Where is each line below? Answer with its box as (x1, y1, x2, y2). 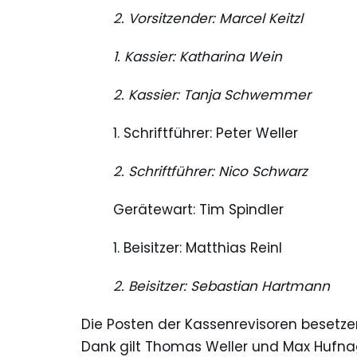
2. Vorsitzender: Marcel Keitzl (113, 9, 303, 29)
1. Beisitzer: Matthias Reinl (113, 238, 282, 258)
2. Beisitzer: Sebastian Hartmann (113, 277, 330, 296)
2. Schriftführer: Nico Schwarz (113, 162, 308, 182)
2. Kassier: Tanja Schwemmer (113, 85, 311, 105)
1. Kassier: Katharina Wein (113, 47, 282, 67)
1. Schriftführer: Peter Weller (113, 124, 298, 143)
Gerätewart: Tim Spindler (113, 200, 284, 220)
